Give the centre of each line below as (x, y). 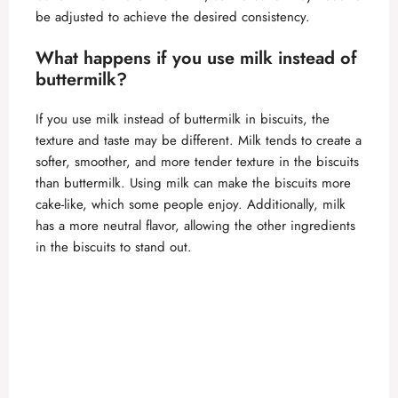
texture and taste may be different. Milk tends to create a (199, 140)
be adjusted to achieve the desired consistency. (173, 17)
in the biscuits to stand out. (114, 247)
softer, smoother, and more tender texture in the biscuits (197, 161)
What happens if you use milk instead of (196, 58)
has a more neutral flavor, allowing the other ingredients (195, 225)
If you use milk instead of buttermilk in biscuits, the (183, 119)
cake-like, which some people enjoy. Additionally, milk (191, 204)
